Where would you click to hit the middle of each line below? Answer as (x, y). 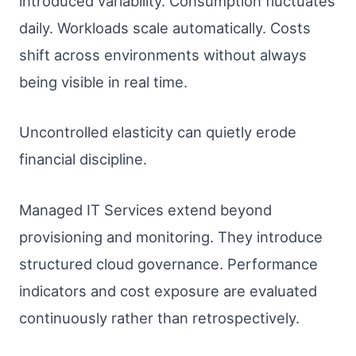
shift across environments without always (163, 54)
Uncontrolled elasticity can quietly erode (158, 132)
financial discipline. (83, 159)
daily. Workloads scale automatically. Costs (165, 27)
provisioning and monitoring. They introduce (171, 236)
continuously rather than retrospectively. (159, 317)
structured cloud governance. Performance (168, 263)
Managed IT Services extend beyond (145, 209)
